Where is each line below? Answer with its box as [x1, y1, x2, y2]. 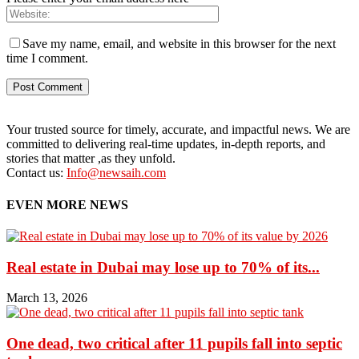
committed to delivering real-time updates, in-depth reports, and [6, 137, 325, 151]
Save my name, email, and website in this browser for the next [22, 37, 336, 51]
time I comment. [6, 51, 88, 66]
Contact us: [6, 166, 67, 180]
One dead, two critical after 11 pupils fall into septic [6, 335, 342, 353]
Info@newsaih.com [67, 166, 166, 180]
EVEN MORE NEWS [6, 197, 128, 212]
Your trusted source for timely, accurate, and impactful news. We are [6, 123, 350, 137]
